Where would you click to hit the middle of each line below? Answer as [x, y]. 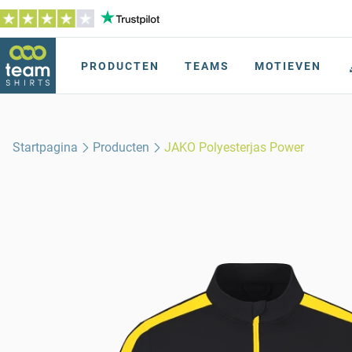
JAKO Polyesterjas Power [235, 147]
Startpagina [45, 147]
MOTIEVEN [288, 66]
